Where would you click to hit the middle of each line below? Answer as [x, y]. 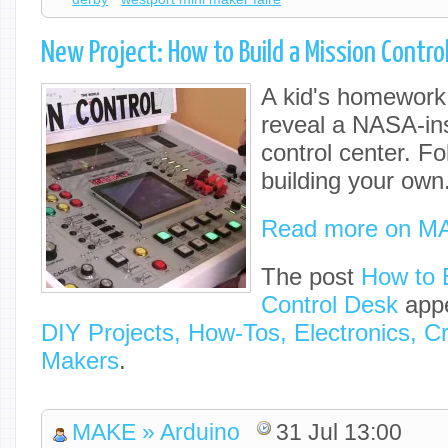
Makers [80, 360]
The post [311, 276]
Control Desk [329, 304]
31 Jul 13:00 [339, 433]
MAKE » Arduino [156, 433]
